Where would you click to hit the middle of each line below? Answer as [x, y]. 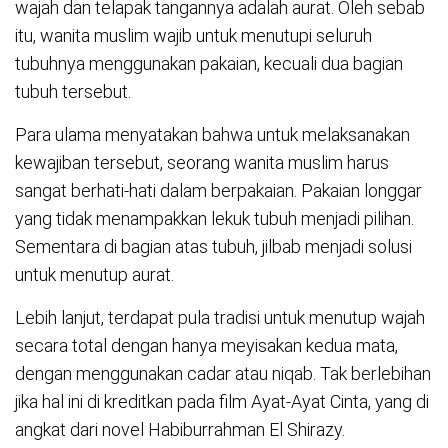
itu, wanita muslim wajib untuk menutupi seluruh [193, 36]
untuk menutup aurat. [94, 275]
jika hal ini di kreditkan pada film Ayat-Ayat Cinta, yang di [222, 402]
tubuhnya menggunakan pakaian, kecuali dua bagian [209, 64]
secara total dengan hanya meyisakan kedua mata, [206, 346]
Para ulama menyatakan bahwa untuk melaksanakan [212, 135]
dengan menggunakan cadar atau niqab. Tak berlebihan [223, 374]
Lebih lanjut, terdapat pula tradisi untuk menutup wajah [220, 318]
